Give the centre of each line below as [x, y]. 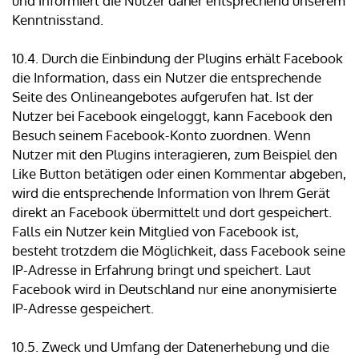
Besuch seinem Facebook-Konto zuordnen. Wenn [161, 135]
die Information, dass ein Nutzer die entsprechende [167, 78]
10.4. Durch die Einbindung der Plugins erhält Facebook [177, 58]
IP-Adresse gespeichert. [83, 309]
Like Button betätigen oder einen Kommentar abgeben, [179, 174]
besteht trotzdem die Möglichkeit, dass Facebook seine [179, 251]
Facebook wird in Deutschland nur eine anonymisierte [174, 289]
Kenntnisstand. [58, 20]
